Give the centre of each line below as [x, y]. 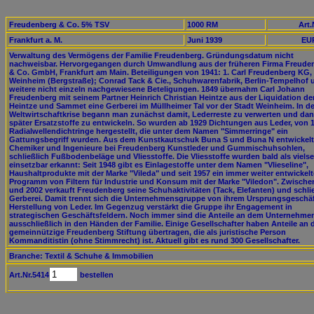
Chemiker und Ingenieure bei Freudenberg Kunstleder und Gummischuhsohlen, [157, 148]
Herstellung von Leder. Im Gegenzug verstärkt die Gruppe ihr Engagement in [151, 207]
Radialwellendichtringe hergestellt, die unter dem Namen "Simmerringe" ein [149, 131]
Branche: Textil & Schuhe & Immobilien [81, 256]
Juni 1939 [205, 40]
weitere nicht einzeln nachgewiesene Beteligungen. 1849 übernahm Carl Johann [157, 89]
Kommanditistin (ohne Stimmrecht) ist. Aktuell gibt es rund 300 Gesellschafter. [155, 240]
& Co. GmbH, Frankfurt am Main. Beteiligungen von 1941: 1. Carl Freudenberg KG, [161, 72]
